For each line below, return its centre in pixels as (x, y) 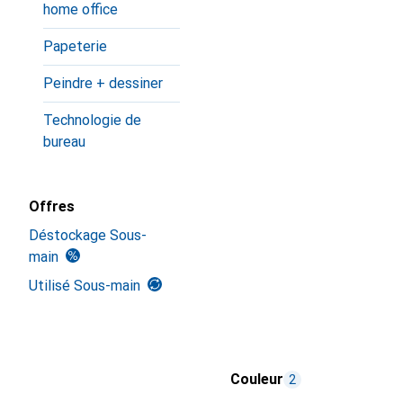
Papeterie (75, 46)
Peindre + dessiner (103, 83)
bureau (64, 142)
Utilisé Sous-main (85, 286)
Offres (52, 206)
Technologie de (92, 120)
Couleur (257, 379)
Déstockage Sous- (88, 235)
